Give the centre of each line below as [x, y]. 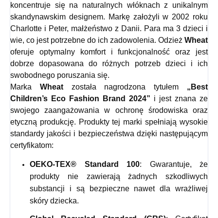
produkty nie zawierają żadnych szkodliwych [119, 177]
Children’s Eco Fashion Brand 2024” [80, 99]
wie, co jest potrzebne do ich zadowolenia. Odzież [97, 40]
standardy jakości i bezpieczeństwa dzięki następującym [109, 134]
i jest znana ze [179, 99]
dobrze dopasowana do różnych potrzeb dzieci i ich [109, 64]
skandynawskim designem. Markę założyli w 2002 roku [109, 17]
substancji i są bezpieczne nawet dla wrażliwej [119, 189]
